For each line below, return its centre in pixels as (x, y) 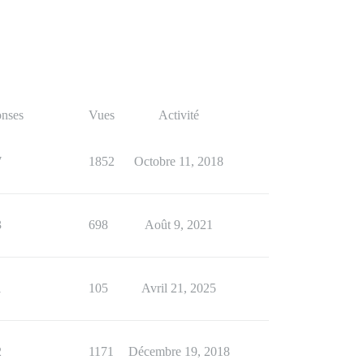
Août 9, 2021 (179, 224)
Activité (179, 115)
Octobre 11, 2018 (179, 161)
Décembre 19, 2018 (179, 351)
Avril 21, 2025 (179, 288)
